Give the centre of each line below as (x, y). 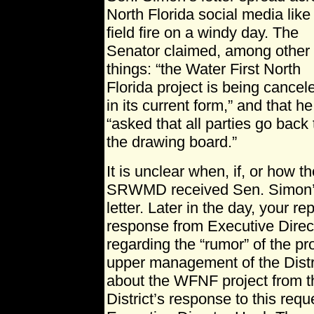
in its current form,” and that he (210, 105)
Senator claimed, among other (208, 51)
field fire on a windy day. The (203, 33)
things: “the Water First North (204, 69)
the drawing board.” (172, 142)
